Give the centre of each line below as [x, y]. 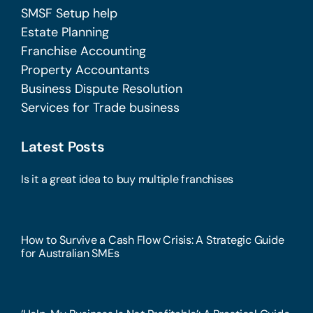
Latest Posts [63, 147]
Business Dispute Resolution [101, 89]
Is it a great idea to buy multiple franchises [127, 180]
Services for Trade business [100, 108]
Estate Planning [65, 32]
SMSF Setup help [69, 14]
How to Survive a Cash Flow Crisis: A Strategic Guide [152, 240]
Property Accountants [85, 70]
